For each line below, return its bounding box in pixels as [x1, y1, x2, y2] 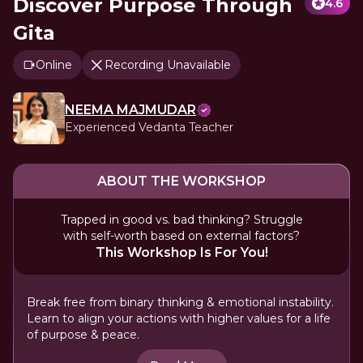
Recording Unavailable [105, 58, 231, 72]
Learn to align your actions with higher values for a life [27, 311, 331, 326]
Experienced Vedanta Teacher [65, 120, 233, 135]
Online [36, 58, 72, 72]
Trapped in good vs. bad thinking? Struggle [60, 212, 303, 227]
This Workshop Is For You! [95, 245, 268, 260]
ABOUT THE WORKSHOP [97, 173, 266, 189]
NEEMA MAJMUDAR [65, 102, 196, 117]
